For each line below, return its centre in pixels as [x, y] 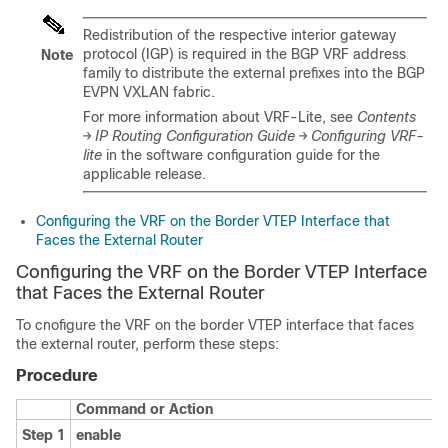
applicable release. [144, 173]
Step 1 [43, 434]
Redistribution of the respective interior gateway [239, 34]
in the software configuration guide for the [241, 154]
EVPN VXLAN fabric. [149, 91]
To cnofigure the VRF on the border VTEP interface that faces [215, 324]
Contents [386, 116]
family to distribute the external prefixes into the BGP [254, 72]
